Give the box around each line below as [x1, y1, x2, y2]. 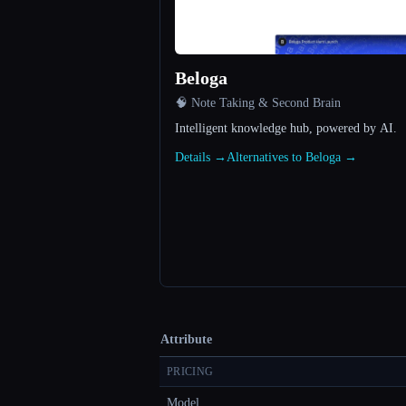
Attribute [160, 333, 212, 347]
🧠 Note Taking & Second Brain [175, 96, 341, 111]
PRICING [167, 365, 214, 379]
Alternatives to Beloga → [227, 150, 357, 165]
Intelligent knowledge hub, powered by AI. [175, 121, 397, 136]
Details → [175, 150, 227, 165]
